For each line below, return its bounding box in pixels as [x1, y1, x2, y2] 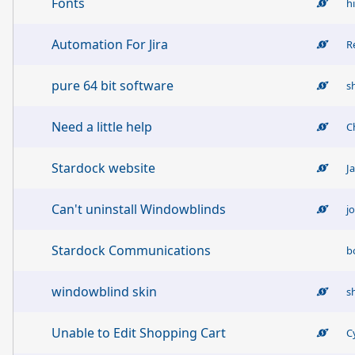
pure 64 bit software [52, 77, 174, 94]
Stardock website [52, 159, 155, 177]
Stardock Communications [52, 242, 211, 259]
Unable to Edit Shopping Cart [52, 324, 226, 342]
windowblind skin [52, 283, 157, 300]
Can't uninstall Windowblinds [52, 200, 226, 218]
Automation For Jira [52, 36, 168, 53]
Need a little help [52, 118, 152, 136]
